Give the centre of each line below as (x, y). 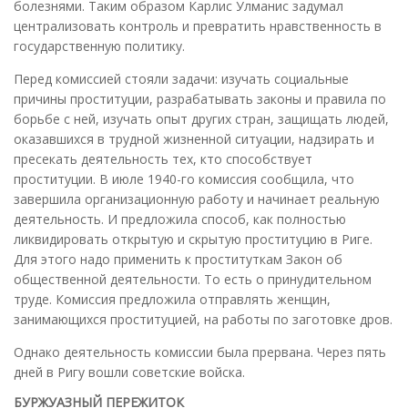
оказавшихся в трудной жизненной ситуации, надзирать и (194, 138)
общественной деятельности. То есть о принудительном (193, 279)
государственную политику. (99, 46)
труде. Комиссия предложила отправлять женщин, (172, 299)
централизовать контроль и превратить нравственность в (198, 25)
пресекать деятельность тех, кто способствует (163, 158)
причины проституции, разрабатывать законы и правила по (200, 98)
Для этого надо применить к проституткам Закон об (178, 259)
